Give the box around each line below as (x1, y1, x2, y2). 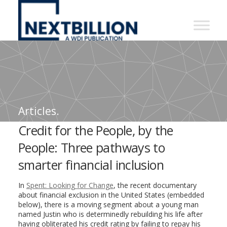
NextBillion (18, 2, 99, 19)
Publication (18, 83, 102, 100)
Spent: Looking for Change (26, 180, 113, 190)
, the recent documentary (113, 180, 197, 190)
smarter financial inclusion (18, 156, 164, 173)
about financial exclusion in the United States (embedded (18, 190, 204, 200)
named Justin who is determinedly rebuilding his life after (18, 209, 203, 219)
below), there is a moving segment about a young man (18, 200, 199, 209)
